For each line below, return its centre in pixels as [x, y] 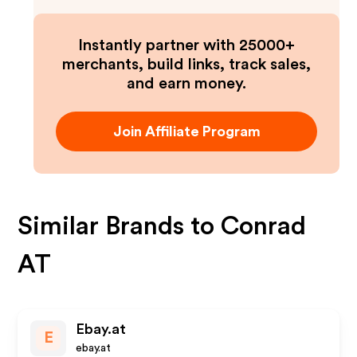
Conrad [264, 226]
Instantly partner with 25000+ [186, 45]
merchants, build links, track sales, [186, 65]
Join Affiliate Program [186, 131]
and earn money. [186, 84]
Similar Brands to [120, 226]
